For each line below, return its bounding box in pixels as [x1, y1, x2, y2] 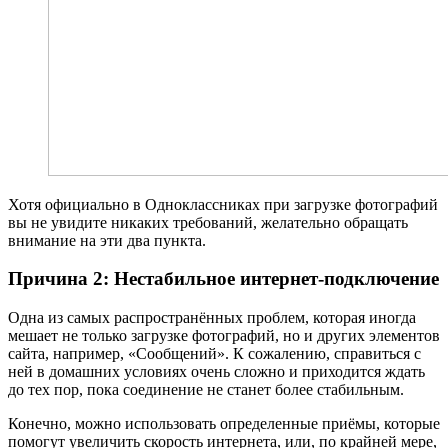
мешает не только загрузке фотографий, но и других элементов [8, 326, 440, 344]
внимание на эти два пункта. [8, 231, 206, 249]
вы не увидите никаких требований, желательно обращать [8, 213, 408, 231]
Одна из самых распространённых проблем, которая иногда [8, 308, 416, 326]
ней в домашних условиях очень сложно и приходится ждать [8, 362, 425, 380]
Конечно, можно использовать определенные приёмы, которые [8, 414, 440, 432]
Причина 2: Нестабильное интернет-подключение [8, 268, 439, 290]
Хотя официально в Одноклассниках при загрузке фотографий [8, 195, 438, 213]
